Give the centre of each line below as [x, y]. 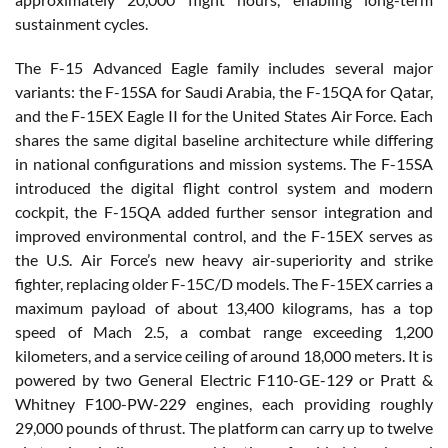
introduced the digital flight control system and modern [224, 187]
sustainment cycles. [81, 23]
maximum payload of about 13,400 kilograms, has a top [224, 307]
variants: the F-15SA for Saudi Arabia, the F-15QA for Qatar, [224, 91]
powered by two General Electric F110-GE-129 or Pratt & [224, 379]
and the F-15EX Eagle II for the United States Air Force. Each [224, 115]
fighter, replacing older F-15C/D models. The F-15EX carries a [224, 283]
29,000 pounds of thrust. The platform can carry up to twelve [224, 427]
